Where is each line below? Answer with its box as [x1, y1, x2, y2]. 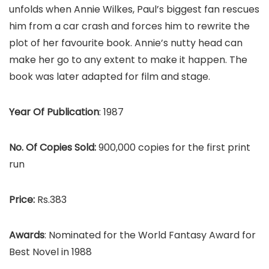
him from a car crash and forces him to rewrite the [9, 19, 250, 33]
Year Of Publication [9, 105, 99, 119]
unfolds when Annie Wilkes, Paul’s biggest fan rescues [9, 2, 259, 16]
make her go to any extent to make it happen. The [9, 53, 247, 67]
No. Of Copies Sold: [9, 141, 98, 154]
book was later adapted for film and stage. [9, 70, 210, 83]
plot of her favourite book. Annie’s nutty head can [9, 36, 243, 50]
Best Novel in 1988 [9, 245, 92, 259]
